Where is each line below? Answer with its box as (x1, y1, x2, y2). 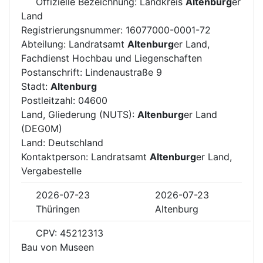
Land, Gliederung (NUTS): (21, 108, 137, 120)
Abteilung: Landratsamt (21, 38, 127, 50)
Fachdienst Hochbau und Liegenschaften (21, 52, 202, 64)
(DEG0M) (21, 122, 62, 134)
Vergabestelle (21, 164, 82, 177)
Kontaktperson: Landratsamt (21, 150, 150, 163)
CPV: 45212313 (33, 227, 103, 239)
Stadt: (21, 80, 50, 92)
